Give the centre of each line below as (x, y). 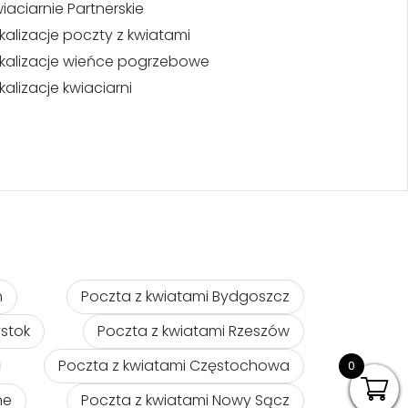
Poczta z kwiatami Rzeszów (193, 331)
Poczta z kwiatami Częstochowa (174, 365)
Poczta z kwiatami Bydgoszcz (185, 296)
